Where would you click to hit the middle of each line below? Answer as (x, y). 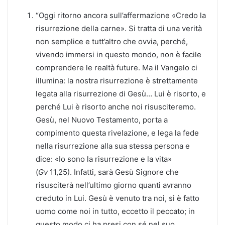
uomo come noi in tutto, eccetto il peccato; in (115, 211)
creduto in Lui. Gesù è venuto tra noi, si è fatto (118, 198)
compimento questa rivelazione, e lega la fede (117, 133)
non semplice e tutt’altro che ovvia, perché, (112, 41)
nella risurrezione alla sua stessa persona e (113, 146)
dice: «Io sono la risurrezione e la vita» (104, 159)
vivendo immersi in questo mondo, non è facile (119, 54)
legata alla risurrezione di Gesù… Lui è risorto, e (121, 93)
